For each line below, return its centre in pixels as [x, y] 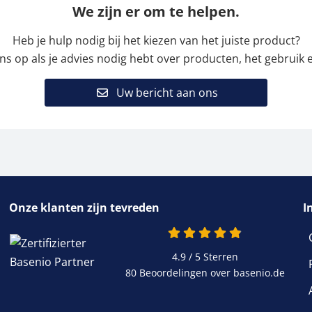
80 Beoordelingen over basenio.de [205, 273]
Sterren [219, 257]
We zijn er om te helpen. [156, 12]
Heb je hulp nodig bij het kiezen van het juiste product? [156, 41]
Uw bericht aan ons [166, 93]
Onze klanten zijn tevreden [85, 208]
